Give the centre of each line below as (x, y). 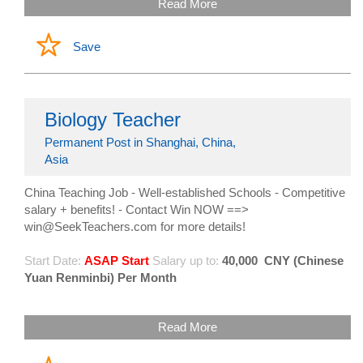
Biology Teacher (113, 120)
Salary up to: (186, 261)
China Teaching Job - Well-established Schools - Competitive (185, 193)
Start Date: (53, 261)
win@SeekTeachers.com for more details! (135, 227)
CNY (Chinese (304, 261)
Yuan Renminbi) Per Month (100, 278)
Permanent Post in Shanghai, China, (140, 143)
